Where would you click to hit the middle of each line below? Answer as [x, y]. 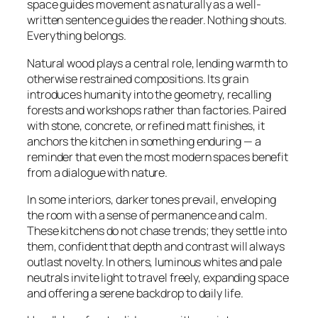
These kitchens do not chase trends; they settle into [157, 230]
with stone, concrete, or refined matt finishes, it [146, 125]
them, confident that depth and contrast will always [156, 246]
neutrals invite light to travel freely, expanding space [158, 277]
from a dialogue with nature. [98, 172]
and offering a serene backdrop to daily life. [135, 293]
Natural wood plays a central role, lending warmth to [157, 63]
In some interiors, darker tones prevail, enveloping [152, 199]
